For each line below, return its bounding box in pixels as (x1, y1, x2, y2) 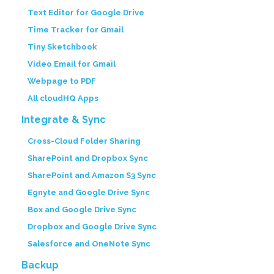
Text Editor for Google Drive (28, 8, 144, 17)
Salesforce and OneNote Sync (28, 239, 150, 248)
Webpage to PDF (28, 76, 96, 86)
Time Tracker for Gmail (28, 25, 124, 34)
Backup (21, 259, 59, 271)
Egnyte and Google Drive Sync (28, 188, 150, 197)
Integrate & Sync (21, 114, 106, 125)
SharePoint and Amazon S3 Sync (28, 171, 156, 180)
